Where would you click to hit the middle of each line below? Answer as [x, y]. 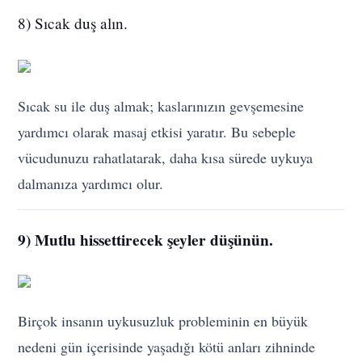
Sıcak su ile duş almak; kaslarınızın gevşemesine [161, 105]
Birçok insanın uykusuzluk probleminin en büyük [163, 320]
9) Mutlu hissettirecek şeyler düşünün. [146, 240]
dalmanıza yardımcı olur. [91, 183]
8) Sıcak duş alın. [73, 23]
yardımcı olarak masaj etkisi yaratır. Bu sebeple [157, 131]
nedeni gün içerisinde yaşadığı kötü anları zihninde [167, 346]
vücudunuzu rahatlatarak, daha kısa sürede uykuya [166, 157]
